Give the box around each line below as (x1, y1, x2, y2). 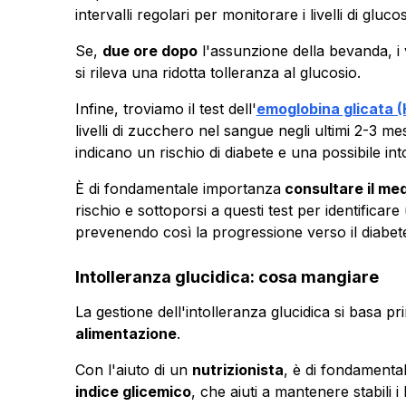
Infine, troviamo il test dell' (74, 99, 256, 118)
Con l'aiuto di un (74, 360, 192, 379)
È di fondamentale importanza (74, 179, 281, 198)
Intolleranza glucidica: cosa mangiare (74, 266, 379, 286)
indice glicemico (74, 382, 191, 401)
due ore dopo (101, 41, 198, 60)
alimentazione (74, 324, 177, 343)
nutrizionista (191, 360, 284, 379)
